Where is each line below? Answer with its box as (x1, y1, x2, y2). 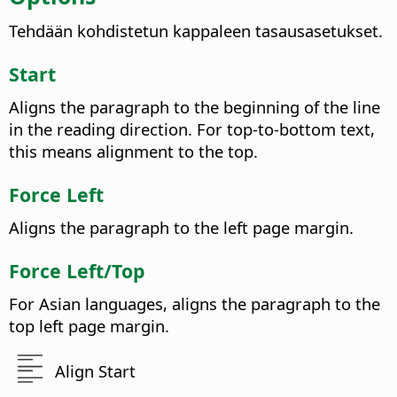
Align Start (55, 360, 136, 383)
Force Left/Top (9, 257, 144, 284)
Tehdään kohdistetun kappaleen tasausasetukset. (9, 19, 383, 43)
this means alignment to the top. (9, 140, 258, 163)
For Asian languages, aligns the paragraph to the (9, 292, 380, 315)
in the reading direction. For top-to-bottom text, (9, 118, 375, 141)
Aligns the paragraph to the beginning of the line (9, 96, 380, 119)
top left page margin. (9, 315, 169, 338)
